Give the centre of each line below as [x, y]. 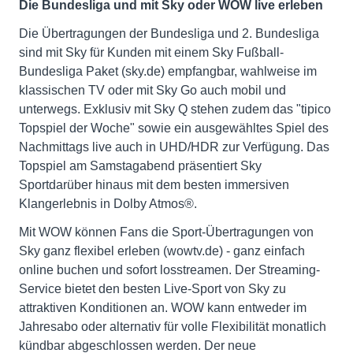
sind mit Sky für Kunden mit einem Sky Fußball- [151, 53]
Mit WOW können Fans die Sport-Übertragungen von [166, 232]
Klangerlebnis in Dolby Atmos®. [108, 204]
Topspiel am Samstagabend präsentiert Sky [140, 166]
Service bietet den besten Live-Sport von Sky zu [152, 289]
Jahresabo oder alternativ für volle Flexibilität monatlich [173, 327]
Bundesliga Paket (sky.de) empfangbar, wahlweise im [168, 72]
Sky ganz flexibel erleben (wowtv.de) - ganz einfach [162, 251]
